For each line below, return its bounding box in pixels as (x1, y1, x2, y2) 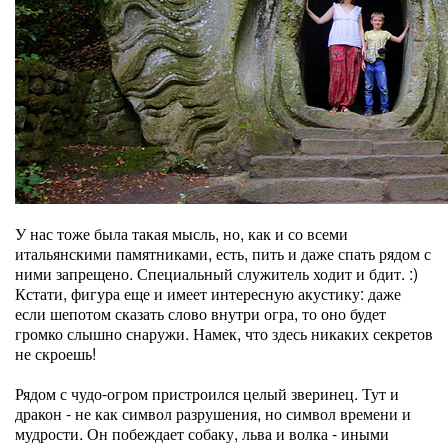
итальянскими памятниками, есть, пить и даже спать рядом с (15, 242, 431, 265)
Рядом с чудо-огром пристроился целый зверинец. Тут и (15, 382, 399, 405)
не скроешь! (15, 342, 96, 365)
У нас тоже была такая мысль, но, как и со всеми (15, 222, 348, 245)
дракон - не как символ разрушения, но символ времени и (15, 402, 411, 425)
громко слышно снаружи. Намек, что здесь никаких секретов (15, 322, 433, 345)
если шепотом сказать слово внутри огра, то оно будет (15, 302, 386, 325)
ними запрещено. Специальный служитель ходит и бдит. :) (15, 262, 418, 285)
